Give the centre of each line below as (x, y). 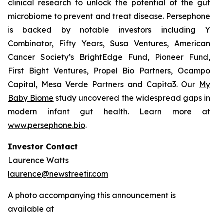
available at (31, 209)
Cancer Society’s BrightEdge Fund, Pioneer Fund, (109, 57)
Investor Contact (43, 146)
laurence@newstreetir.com (58, 174)
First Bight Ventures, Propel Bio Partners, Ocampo (109, 71)
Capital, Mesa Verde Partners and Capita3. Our (103, 84)
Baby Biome (31, 98)
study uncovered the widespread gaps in (132, 98)
